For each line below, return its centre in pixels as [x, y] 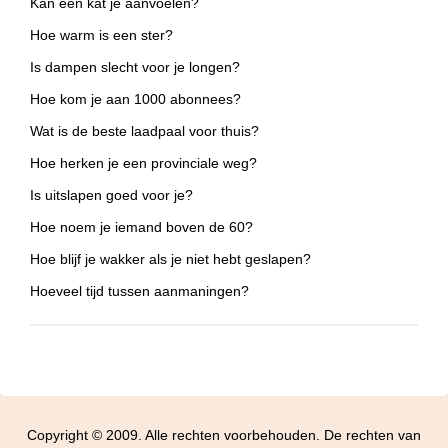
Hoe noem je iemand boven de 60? [141, 227]
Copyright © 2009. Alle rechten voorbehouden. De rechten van [224, 436]
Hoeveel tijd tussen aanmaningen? [139, 291]
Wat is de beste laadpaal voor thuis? [144, 131]
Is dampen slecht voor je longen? [135, 67]
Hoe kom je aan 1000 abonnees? [135, 99]
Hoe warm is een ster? [101, 35]
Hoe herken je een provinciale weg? [143, 163]
